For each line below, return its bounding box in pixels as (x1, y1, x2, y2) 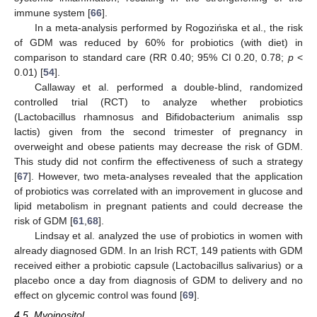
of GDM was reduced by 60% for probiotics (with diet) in (14, 36, 303, 48)
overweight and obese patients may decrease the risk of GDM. (14, 140, 303, 152)
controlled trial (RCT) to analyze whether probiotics (14, 96, 303, 108)
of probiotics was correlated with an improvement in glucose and (14, 185, 303, 197)
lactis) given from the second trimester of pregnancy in (14, 125, 303, 137)
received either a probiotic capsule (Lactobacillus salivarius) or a (14, 259, 303, 271)
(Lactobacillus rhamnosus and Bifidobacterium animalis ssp (14, 110, 303, 122)
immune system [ (14, 6, 91, 18)
